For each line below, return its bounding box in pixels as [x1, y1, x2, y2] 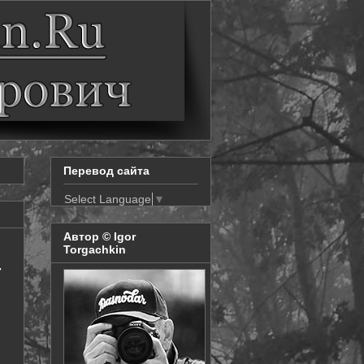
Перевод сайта [63, 164, 149, 178]
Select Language [64, 192, 151, 206]
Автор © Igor [63, 230, 136, 244]
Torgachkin [63, 243, 126, 257]
